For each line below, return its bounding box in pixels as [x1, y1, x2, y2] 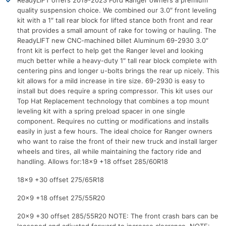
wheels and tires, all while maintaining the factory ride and [17, 147, 201, 156]
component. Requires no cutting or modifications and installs [17, 117, 209, 126]
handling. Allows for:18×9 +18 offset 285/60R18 [17, 157, 168, 166]
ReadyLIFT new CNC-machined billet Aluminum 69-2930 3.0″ [17, 36, 208, 45]
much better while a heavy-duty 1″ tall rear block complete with [17, 56, 217, 65]
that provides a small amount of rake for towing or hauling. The [17, 26, 216, 35]
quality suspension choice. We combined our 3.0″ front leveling [17, 6, 216, 15]
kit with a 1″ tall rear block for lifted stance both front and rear [17, 16, 213, 25]
